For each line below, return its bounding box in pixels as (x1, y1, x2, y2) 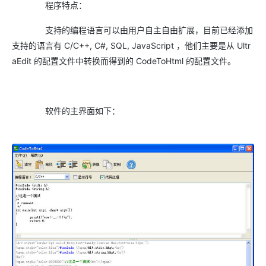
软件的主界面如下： (12, 106, 120, 116)
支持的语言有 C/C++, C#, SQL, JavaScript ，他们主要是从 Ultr (12, 40, 251, 50)
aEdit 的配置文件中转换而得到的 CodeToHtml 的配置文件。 (12, 56, 236, 66)
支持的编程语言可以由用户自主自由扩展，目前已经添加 (12, 25, 253, 35)
